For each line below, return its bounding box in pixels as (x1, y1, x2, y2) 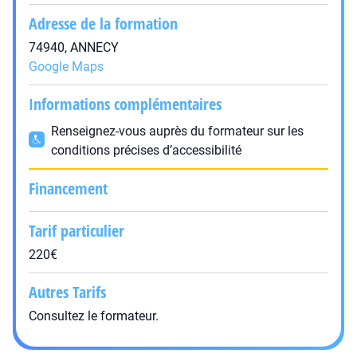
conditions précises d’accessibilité (51, 143, 241, 158)
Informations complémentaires (29, 93, 222, 115)
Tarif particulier (29, 220, 124, 241)
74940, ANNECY (29, 40, 119, 55)
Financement (29, 178, 108, 199)
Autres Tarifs (29, 281, 106, 303)
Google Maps (29, 59, 104, 74)
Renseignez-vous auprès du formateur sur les (51, 124, 304, 139)
